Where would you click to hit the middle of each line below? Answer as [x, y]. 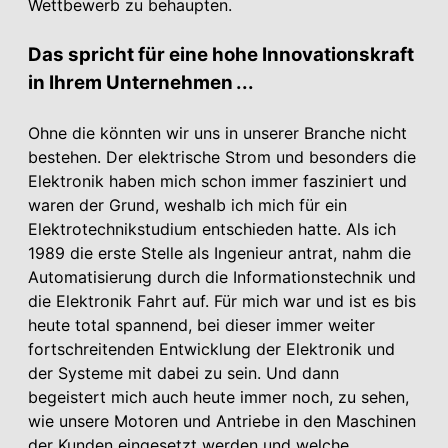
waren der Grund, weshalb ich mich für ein [187, 205]
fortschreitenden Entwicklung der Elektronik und [211, 349]
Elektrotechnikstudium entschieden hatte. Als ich [212, 229]
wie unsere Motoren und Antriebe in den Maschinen [222, 421]
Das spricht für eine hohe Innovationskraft [221, 55]
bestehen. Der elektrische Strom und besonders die [222, 157]
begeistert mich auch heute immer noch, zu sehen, [218, 397]
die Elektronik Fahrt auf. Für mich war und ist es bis [222, 301]
